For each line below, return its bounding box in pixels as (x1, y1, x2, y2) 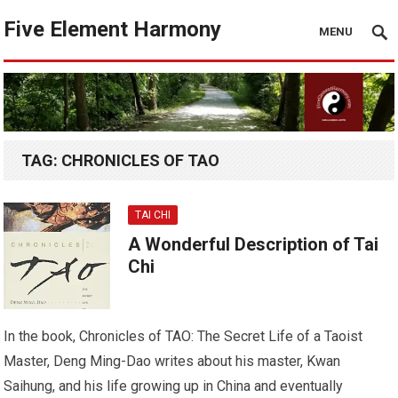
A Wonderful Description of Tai (128, 233, 379, 255)
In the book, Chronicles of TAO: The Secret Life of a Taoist (4, 327, 363, 345)
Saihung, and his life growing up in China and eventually (4, 377, 344, 394)
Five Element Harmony (4, 17, 222, 42)
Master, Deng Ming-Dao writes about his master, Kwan (4, 352, 341, 370)
